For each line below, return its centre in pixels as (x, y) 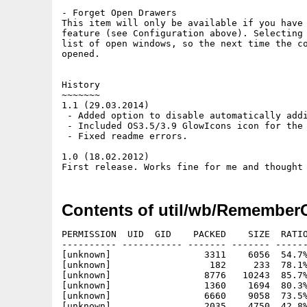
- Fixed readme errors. (125, 136)
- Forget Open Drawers (119, 13)
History (81, 85)
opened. (81, 54)
